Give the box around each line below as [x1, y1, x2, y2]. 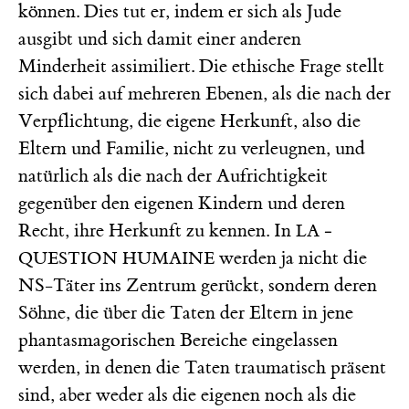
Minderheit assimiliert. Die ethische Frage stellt [18, 54, 384, 78]
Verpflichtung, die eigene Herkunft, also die [18, 109, 361, 132]
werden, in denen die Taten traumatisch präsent [18, 355, 386, 379]
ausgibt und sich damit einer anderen [18, 26, 301, 50]
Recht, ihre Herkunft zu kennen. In [18, 218, 296, 242]
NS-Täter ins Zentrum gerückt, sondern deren [18, 273, 377, 297]
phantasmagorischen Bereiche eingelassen [18, 328, 338, 351]
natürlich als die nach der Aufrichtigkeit [18, 163, 328, 187]
